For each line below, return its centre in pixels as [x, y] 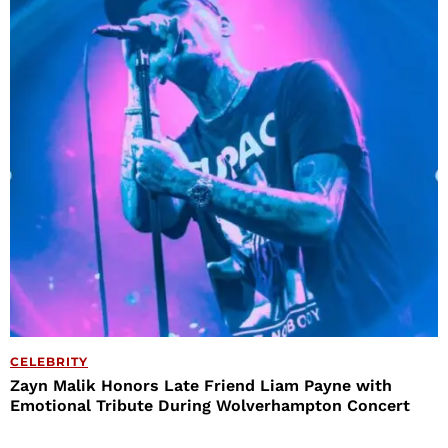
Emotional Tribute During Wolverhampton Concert [210, 406]
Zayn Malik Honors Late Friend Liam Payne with [201, 386]
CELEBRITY [49, 362]
